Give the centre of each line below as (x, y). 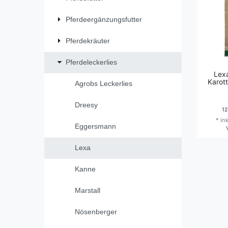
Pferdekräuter (88, 41)
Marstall (87, 191)
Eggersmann (95, 126)
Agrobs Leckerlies (103, 84)
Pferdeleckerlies (91, 62)
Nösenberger (96, 212)
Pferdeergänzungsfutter (104, 20)
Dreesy (86, 105)
